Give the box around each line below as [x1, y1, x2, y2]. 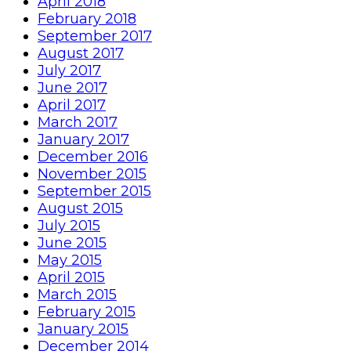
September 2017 [38, 27, 152, 45]
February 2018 [38, 10, 136, 28]
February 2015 [38, 303, 136, 321]
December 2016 [38, 148, 148, 166]
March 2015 [38, 286, 117, 304]
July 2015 [38, 217, 100, 235]
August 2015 [38, 200, 123, 218]
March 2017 [38, 114, 118, 132]
